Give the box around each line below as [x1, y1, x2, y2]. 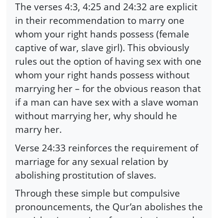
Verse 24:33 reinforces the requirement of [15, 141, 198, 154]
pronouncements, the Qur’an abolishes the [15, 200, 203, 214]
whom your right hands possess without [15, 68, 190, 82]
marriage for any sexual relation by [15, 154, 168, 168]
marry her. [15, 123, 62, 136]
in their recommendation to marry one [15, 14, 184, 27]
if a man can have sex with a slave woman [15, 95, 199, 109]
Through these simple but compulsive [15, 186, 180, 200]
